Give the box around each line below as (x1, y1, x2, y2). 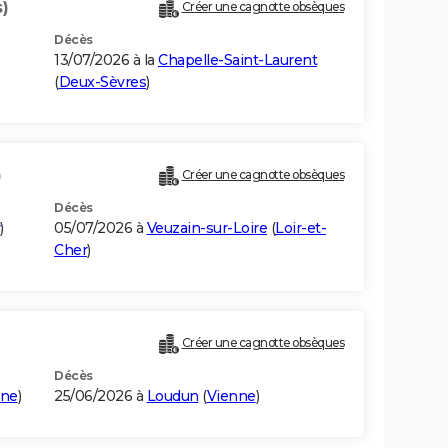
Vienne (206, 387, 256, 406)
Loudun (146, 387, 199, 406)
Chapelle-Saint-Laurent (158, 51, 317, 70)
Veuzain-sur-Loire (146, 219, 267, 238)
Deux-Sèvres (58, 73, 146, 92)
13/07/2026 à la (54, 51, 158, 70)
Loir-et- (275, 219, 326, 238)
